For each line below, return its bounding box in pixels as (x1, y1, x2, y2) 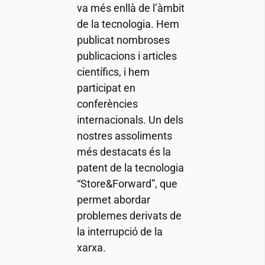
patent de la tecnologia (76, 161, 184, 174)
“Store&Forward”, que (76, 177, 177, 190)
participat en (76, 82, 135, 95)
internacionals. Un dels (76, 114, 183, 127)
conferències (76, 98, 138, 111)
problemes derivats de (76, 209, 182, 222)
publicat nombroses (76, 34, 170, 47)
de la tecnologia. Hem (76, 18, 179, 31)
